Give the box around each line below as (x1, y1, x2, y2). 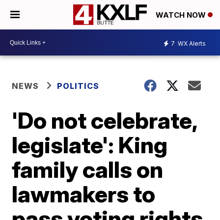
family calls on (12, 156, 164, 183)
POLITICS (57, 81, 100, 91)
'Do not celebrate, (12, 107, 197, 134)
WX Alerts (176, 39, 206, 47)
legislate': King (12, 131, 168, 159)
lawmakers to (12, 180, 156, 208)
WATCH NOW (156, 10, 208, 20)
